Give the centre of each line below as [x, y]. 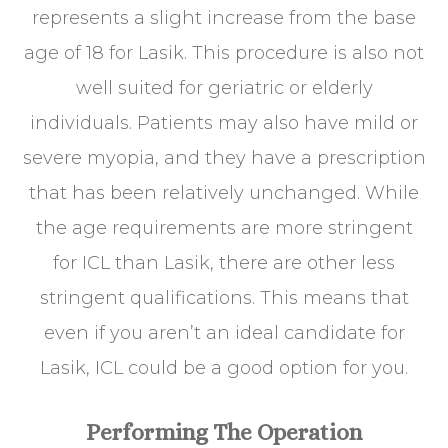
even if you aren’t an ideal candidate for [224, 332]
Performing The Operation [224, 431]
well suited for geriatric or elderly [224, 87]
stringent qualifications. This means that [224, 297]
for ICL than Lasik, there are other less [224, 262]
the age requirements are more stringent [224, 227]
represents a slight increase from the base [224, 17]
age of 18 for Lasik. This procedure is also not [224, 52]
